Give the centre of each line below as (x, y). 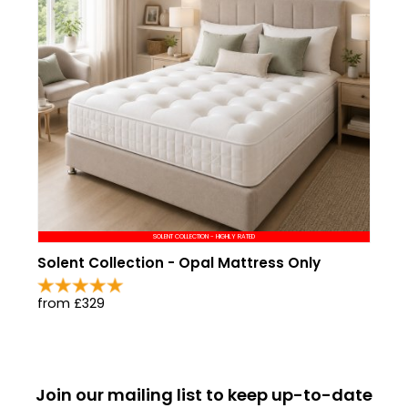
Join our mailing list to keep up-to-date (204, 395)
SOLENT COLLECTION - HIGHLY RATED (204, 236)
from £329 (71, 303)
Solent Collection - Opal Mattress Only (179, 263)
